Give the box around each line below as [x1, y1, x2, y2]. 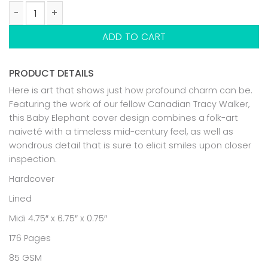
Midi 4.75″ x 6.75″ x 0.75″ [9, 212, 107, 224]
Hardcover [9, 172, 54, 185]
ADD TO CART [102, 31, 166, 44]
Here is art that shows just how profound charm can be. [9, 84, 252, 96]
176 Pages [9, 232, 51, 244]
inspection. [9, 153, 57, 165]
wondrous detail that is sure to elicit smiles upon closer [9, 139, 251, 151]
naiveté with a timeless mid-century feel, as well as [9, 125, 233, 138]
